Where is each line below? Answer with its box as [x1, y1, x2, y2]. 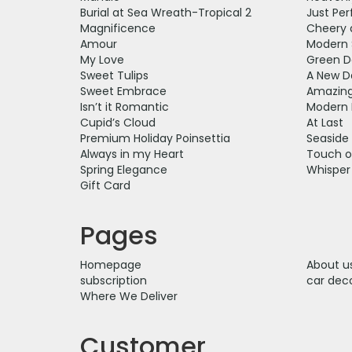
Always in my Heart [80, 145, 184, 162]
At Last [306, 114, 343, 130]
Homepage [80, 256, 141, 273]
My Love [80, 51, 124, 68]
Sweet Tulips [80, 67, 148, 83]
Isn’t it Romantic [80, 98, 169, 115]
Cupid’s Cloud [80, 114, 156, 130]
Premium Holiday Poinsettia [80, 130, 230, 146]
